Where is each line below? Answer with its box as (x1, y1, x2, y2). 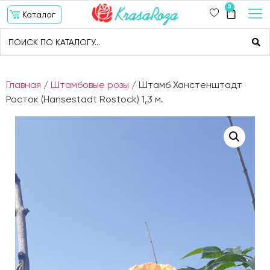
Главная (6, 79, 41, 91)
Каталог (22, 9, 55, 19)
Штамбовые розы (51, 79, 129, 91)
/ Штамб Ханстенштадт (129, 79, 242, 91)
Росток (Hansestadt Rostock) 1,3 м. (6, 93, 163, 105)
